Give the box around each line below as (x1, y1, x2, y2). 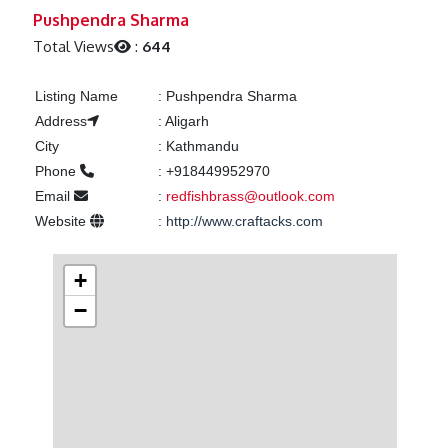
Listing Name (34, 88, 118, 105)
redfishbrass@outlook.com (165, 188, 335, 205)
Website (34, 213, 90, 230)
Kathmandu (161, 138, 239, 155)
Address (34, 113, 87, 130)
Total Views (33, 37, 115, 57)
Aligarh (161, 113, 209, 130)
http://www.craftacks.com (165, 213, 323, 230)
